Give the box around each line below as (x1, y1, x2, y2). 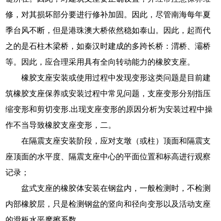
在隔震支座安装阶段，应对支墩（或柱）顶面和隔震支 (21, 136, 211, 145)
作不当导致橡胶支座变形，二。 (5, 120, 116, 129)
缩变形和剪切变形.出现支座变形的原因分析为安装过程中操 (5, 105, 213, 113)
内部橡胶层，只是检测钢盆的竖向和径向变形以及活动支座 (5, 199, 211, 208)
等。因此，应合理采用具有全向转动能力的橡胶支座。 (5, 57, 195, 66)
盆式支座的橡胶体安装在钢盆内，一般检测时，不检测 (21, 184, 211, 192)
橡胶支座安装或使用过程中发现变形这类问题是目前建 (21, 73, 211, 82)
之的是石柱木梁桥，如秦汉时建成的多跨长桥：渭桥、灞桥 (5, 41, 211, 50)
